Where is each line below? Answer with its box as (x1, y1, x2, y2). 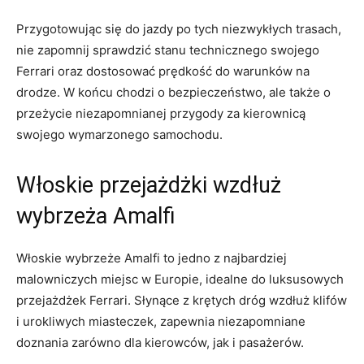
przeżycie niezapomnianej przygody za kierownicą (16, 105, 305, 121)
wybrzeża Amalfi (16, 202, 175, 229)
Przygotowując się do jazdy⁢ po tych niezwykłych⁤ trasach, (16, 20, 341, 37)
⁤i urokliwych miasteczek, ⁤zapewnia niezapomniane (16, 313, 305, 329)
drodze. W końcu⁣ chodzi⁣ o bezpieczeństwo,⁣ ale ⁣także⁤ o (16, 84, 331, 100)
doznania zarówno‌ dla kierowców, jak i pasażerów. (16, 334, 304, 350)
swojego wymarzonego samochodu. (16, 126, 223, 142)
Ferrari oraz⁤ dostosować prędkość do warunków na (16, 63, 310, 79)
